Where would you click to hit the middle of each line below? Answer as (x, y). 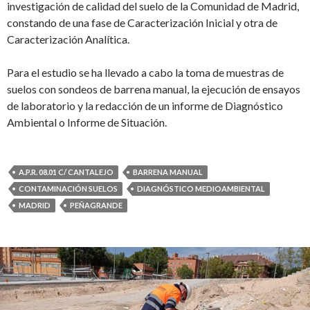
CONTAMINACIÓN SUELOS (68, 189)
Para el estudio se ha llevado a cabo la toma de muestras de (145, 72)
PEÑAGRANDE (96, 205)
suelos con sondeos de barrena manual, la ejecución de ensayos (154, 89)
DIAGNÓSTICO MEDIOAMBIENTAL (201, 189)
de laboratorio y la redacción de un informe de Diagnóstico (145, 106)
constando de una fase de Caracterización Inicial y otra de (142, 22)
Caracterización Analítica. (68, 39)
